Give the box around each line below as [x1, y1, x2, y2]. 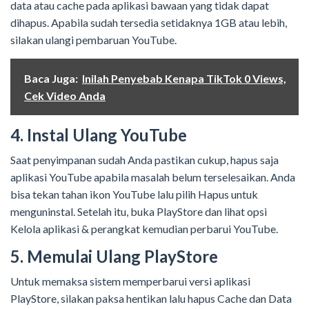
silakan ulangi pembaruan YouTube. [10, 33, 177, 47]
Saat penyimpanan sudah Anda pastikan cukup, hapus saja [10, 153, 279, 167]
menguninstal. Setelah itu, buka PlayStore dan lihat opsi [10, 205, 267, 219]
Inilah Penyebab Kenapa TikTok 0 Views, [82, 72, 286, 86]
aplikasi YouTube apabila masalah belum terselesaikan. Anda [10, 170, 295, 184]
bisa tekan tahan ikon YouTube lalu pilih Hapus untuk [10, 188, 258, 201]
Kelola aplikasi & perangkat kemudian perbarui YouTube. [10, 222, 280, 236]
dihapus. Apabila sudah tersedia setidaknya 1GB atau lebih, [10, 16, 287, 30]
